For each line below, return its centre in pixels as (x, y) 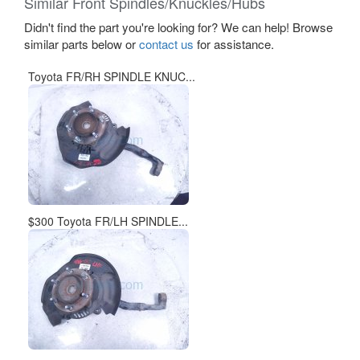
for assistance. (234, 44)
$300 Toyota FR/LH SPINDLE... (108, 221)
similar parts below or (82, 44)
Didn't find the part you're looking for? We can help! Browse (178, 27)
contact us (166, 44)
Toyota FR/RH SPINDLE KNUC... (112, 76)
